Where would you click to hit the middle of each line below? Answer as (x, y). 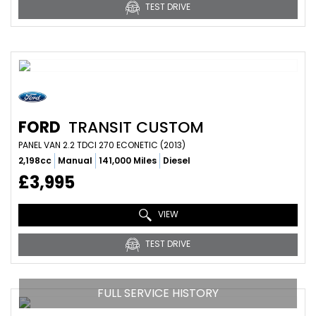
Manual (75, 160)
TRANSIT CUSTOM (134, 127)
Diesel (177, 160)
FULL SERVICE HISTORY (158, 293)
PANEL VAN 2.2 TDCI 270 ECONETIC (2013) (102, 145)
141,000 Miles (128, 160)
